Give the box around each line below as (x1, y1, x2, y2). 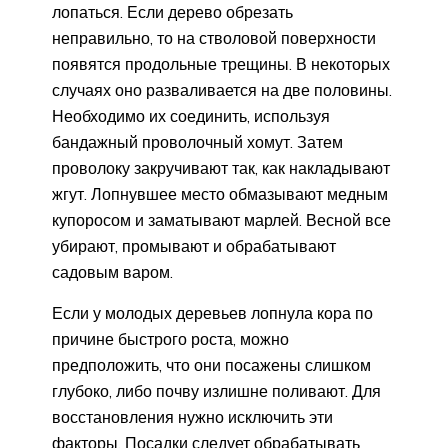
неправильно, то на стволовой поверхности (52, 27, 376, 48)
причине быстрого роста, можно (52, 328, 289, 349)
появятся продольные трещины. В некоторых (52, 53, 390, 74)
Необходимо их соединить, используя (52, 105, 330, 126)
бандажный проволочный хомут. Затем (52, 131, 343, 152)
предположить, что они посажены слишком (52, 354, 371, 375)
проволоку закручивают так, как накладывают (52, 157, 390, 178)
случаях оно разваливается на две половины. (52, 79, 392, 100)
